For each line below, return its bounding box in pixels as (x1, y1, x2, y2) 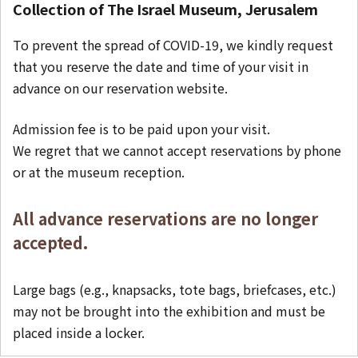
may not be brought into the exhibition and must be (13, 301, 325, 320)
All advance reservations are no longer (13, 207, 318, 230)
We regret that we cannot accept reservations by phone (13, 141, 341, 160)
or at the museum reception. (13, 162, 185, 181)
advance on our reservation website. (13, 78, 228, 97)
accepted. (13, 231, 88, 254)
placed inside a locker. (13, 323, 145, 342)
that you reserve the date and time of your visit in (13, 57, 308, 76)
